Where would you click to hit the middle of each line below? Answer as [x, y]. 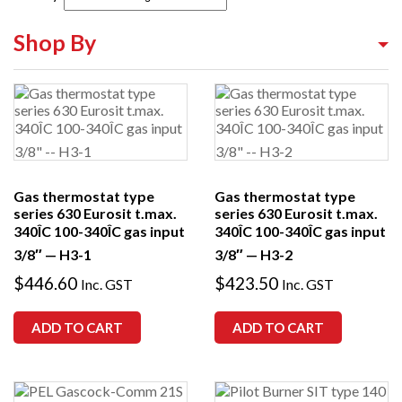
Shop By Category [82, 127]
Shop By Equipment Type [108, 94]
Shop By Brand [68, 160]
